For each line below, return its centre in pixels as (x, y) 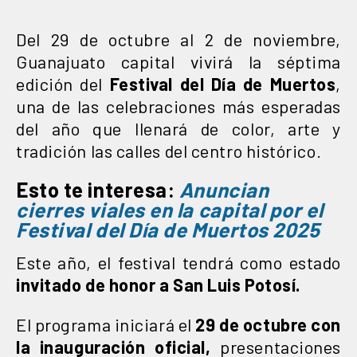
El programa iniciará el (106, 324)
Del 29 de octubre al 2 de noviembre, (178, 39)
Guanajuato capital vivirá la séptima (178, 61)
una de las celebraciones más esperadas (178, 106)
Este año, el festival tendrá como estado (178, 262)
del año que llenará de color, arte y (178, 128)
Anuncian (224, 189)
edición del (63, 83)
